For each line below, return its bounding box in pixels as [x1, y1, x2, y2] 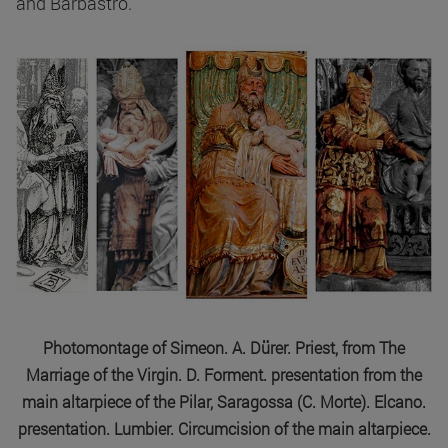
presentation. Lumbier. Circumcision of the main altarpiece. [17, 417, 431, 439]
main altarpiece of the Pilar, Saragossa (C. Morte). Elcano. [22, 390, 426, 412]
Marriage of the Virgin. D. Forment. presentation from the [26, 363, 422, 385]
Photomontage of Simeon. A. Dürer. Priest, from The [43, 336, 405, 358]
